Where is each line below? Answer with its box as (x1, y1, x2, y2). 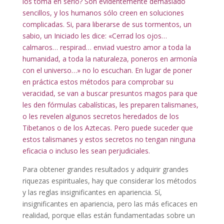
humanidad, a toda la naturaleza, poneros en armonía (22, 54, 197, 63)
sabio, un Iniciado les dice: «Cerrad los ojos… (22, 31, 167, 40)
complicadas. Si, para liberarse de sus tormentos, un (22, 19, 191, 29)
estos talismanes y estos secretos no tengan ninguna (22, 134, 195, 144)
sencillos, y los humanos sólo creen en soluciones (22, 8, 184, 17)
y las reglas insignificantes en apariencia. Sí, (22, 187, 162, 197)
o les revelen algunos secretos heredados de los (22, 111, 179, 121)
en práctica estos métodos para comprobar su (22, 77, 173, 86)
